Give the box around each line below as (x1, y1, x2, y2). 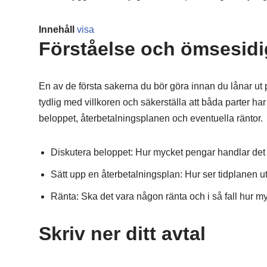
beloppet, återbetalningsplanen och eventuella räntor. (38, 113, 263, 123)
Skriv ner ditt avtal (38, 223, 206, 244)
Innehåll (38, 24, 74, 35)
